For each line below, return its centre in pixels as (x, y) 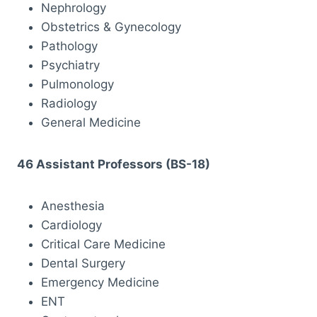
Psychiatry (70, 65)
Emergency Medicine (100, 282)
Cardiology (71, 225)
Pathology (69, 46)
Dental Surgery (83, 263)
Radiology (69, 103)
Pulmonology (77, 84)
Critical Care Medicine (103, 244)
